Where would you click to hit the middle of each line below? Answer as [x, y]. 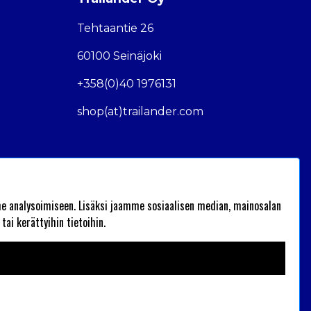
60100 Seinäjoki [119, 56]
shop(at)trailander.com [140, 112]
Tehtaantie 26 [115, 28]
